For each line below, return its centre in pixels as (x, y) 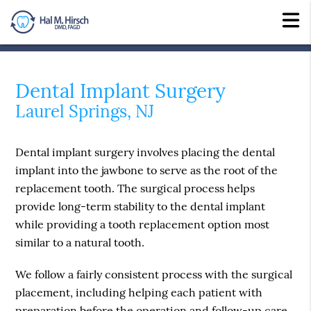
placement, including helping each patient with (139, 293)
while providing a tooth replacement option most (143, 225)
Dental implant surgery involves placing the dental (145, 152)
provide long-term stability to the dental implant (141, 207)
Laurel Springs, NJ (85, 112)
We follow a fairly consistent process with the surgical (154, 275)
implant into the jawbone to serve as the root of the (147, 170)
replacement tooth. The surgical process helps (135, 188)
